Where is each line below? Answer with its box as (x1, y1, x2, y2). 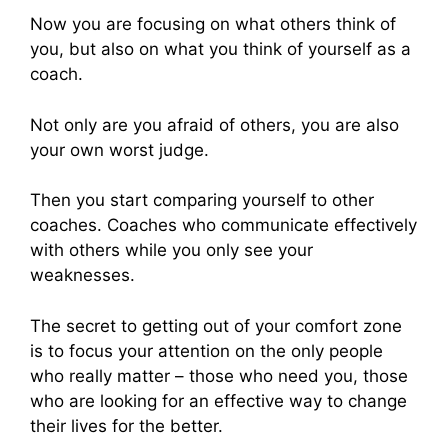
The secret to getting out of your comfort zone (30, 315, 402, 336)
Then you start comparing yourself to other (30, 190, 374, 211)
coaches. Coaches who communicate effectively (30, 215, 417, 236)
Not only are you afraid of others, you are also (30, 114, 399, 135)
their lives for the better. (30, 415, 223, 436)
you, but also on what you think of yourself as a (30, 39, 411, 60)
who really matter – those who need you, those (30, 365, 408, 386)
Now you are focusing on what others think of (30, 14, 396, 35)
